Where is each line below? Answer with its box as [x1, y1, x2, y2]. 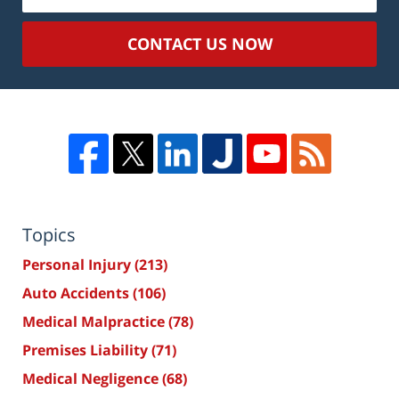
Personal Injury [22, 255, 134, 275]
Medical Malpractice [22, 312, 168, 332]
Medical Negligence [22, 369, 162, 389]
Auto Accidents [22, 283, 133, 304]
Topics [22, 223, 76, 248]
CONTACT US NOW [126, 33, 273, 55]
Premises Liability [22, 340, 151, 361]
